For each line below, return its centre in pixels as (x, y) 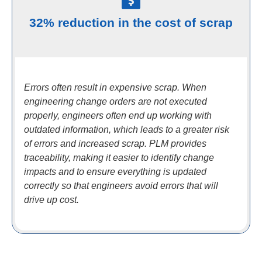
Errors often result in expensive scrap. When (115, 87)
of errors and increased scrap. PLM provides (115, 144)
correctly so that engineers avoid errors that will (121, 186)
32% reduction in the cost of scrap (131, 23)
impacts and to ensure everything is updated (115, 172)
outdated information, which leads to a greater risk (127, 130)
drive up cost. (51, 200)
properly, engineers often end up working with (118, 116)
